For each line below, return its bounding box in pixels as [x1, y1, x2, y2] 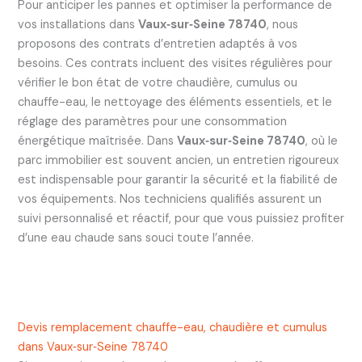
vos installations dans [17, 16, 138, 32]
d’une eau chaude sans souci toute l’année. [17, 229, 254, 246]
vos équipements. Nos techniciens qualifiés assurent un [17, 191, 322, 207]
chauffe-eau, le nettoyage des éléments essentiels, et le [17, 94, 332, 110]
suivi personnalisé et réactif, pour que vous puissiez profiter [17, 210, 344, 226]
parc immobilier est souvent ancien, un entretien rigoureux [17, 152, 339, 168]
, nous [266, 16, 298, 32]
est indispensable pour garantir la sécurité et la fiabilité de [17, 171, 338, 187]
